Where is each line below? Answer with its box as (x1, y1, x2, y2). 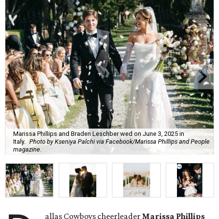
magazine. (13, 145, 42, 153)
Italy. (13, 137, 25, 145)
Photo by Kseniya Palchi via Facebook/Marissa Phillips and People (29, 137, 210, 145)
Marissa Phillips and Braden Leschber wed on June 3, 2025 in (13, 130, 184, 137)
